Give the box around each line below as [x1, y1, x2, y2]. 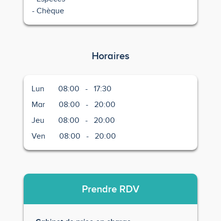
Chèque [36, 6, 64, 15]
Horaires [92, 50, 129, 61]
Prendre [82, 184, 119, 194]
